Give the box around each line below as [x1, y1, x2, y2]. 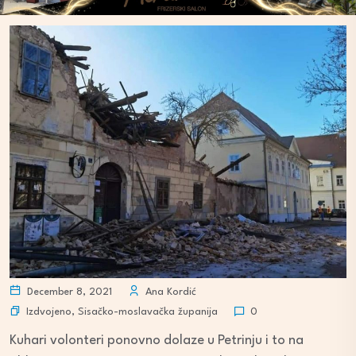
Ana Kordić [142, 287, 196, 297]
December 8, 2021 [24, 287, 112, 297]
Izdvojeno [26, 306, 72, 317]
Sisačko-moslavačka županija [78, 306, 218, 317]
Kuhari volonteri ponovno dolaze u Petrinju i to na [10, 334, 304, 347]
